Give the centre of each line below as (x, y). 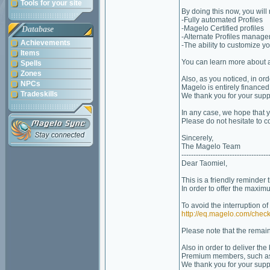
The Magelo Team (211, 146)
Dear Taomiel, (204, 163)
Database (38, 29)
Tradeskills (39, 94)
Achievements (46, 43)
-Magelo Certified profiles (223, 28)
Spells (31, 63)
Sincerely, (197, 138)
